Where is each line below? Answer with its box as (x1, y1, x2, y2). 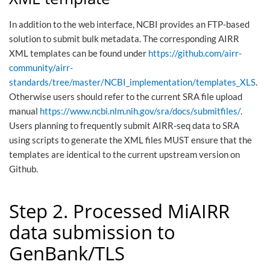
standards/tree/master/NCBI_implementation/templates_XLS (9, 76, 256, 87)
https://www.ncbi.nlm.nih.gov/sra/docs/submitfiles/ (40, 105, 240, 116)
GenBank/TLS (9, 240, 125, 266)
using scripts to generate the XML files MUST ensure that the (9, 134, 252, 145)
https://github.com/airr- (148, 47, 242, 58)
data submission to (9, 219, 175, 245)
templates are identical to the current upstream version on (9, 148, 240, 160)
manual (9, 105, 40, 116)
